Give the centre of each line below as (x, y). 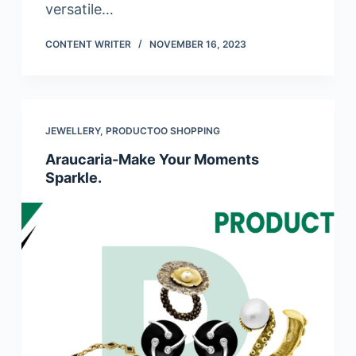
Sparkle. (73, 178)
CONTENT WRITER (88, 44)
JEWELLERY (72, 131)
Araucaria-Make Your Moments (152, 160)
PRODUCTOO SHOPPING (163, 131)
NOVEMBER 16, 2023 (197, 44)
